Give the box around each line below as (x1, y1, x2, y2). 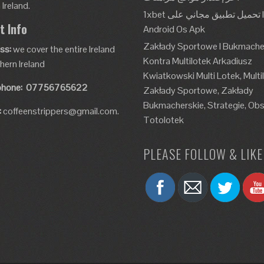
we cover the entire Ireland (11, 43, 115, 55)
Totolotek (143, 114, 184, 126)
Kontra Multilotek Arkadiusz (143, 55, 252, 67)
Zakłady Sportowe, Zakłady (143, 84, 253, 97)
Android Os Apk (143, 23, 205, 35)
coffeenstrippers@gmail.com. (3, 105, 120, 117)
